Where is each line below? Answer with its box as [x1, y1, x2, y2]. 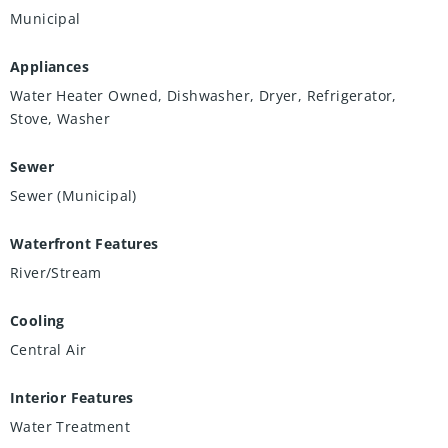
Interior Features [10, 388, 134, 408]
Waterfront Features [10, 234, 159, 254]
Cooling [10, 311, 65, 331]
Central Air [10, 340, 87, 360]
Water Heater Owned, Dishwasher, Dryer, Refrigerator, [10, 86, 397, 106]
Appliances [10, 57, 89, 77]
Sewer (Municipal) [10, 186, 137, 206]
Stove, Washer [10, 109, 111, 129]
